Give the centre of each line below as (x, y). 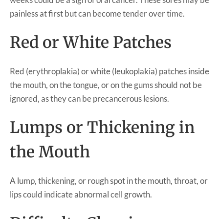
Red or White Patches (91, 42)
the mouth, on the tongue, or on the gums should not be (106, 85)
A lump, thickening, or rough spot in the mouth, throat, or (109, 180)
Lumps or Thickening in (102, 127)
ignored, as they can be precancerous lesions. (89, 98)
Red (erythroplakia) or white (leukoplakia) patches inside (109, 71)
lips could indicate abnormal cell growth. (81, 194)
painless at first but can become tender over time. (97, 13)
